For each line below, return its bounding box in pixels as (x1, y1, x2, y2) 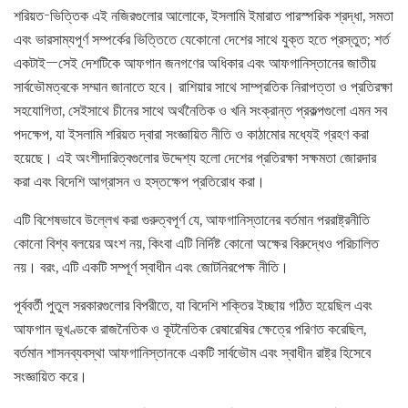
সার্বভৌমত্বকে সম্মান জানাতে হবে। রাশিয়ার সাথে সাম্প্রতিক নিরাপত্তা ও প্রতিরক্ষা (14, 76, 393, 97)
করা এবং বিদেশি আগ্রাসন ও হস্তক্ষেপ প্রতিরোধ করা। (14, 171, 265, 192)
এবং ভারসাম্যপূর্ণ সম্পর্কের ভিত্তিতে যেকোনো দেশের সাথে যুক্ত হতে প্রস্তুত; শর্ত (14, 29, 390, 50)
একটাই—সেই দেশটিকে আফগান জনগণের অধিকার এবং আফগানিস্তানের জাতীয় (14, 53, 376, 74)
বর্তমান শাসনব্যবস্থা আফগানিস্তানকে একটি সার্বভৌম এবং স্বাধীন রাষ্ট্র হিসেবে (14, 342, 371, 363)
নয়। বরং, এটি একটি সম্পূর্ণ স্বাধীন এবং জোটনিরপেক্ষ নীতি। (14, 257, 289, 278)
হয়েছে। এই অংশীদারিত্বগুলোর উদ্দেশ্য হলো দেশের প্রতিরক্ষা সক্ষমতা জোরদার (14, 148, 376, 168)
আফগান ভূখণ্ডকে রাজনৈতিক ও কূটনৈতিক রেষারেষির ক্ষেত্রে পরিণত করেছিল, (14, 319, 366, 340)
